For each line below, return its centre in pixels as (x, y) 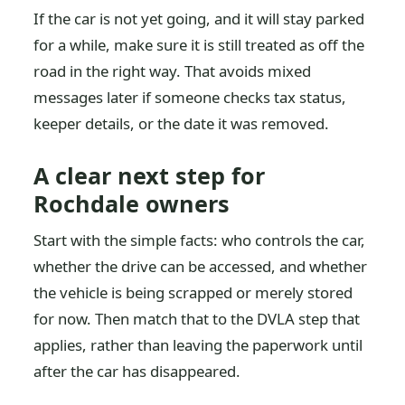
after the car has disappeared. (137, 371)
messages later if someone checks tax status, (190, 97)
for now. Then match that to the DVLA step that (197, 319)
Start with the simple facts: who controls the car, (200, 240)
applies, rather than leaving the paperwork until (198, 345)
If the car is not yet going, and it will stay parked (199, 19)
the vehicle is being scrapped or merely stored (193, 292)
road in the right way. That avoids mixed (173, 71)
